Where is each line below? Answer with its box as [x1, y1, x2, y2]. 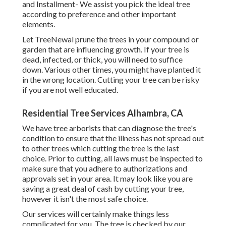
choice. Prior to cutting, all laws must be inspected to [22, 153, 203, 163]
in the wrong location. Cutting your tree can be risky [22, 75, 199, 85]
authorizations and [123, 163, 187, 174]
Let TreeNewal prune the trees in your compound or [22, 34, 199, 44]
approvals [22, 174, 56, 184]
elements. [22, 19, 55, 29]
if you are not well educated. [22, 85, 118, 95]
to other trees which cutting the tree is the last [22, 143, 179, 153]
